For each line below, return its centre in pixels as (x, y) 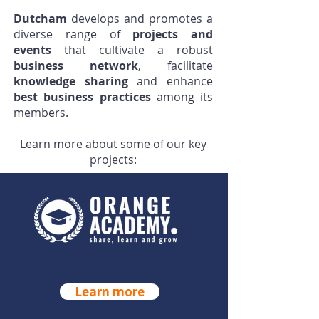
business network (76, 66)
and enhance (175, 81)
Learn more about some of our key (113, 144)
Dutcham (40, 19)
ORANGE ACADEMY (110, 265)
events (32, 50)
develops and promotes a (140, 19)
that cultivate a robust (132, 50)
